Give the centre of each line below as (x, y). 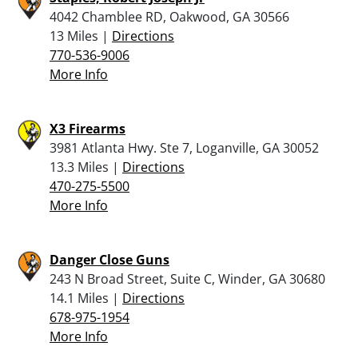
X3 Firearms (88, 128)
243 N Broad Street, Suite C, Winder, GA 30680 (187, 278)
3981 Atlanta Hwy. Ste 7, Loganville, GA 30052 (184, 147)
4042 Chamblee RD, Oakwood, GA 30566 (169, 16)
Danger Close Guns (109, 259)
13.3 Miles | (86, 167)
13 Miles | (81, 36)
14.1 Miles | (86, 298)
